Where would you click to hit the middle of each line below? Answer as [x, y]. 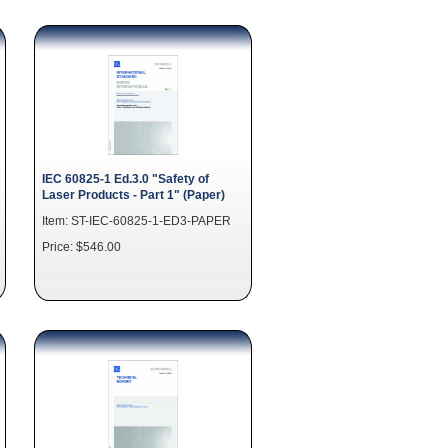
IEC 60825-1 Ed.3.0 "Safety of [125, 178]
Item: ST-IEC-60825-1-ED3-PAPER [136, 220]
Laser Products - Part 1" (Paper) [133, 194]
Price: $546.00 [81, 246]
